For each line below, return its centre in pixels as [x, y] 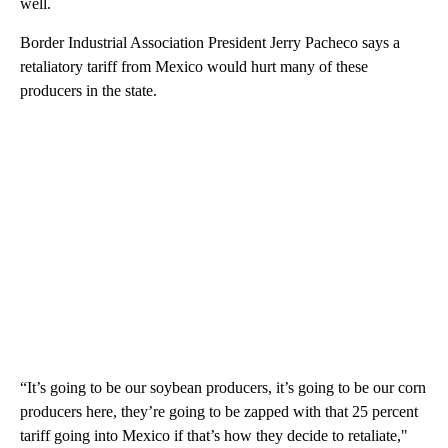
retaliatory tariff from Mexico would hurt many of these [194, 66]
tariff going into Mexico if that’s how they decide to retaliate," [214, 435]
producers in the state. [88, 90]
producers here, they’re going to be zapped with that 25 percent [219, 411]
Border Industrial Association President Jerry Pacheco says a [210, 42]
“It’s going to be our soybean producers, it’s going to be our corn [223, 387]
